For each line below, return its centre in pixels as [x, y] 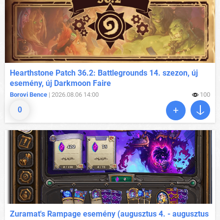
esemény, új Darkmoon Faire [60, 83]
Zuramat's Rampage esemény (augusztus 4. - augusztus [109, 214]
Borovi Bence [28, 95]
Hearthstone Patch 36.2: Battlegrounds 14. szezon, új [104, 73]
